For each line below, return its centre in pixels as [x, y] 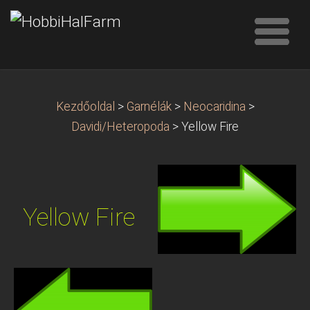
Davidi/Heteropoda [120, 127]
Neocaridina [214, 107]
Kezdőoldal [85, 107]
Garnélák [149, 107]
